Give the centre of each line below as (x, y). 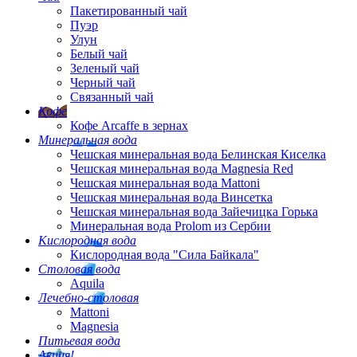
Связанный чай (112, 97)
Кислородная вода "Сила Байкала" (165, 255)
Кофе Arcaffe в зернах (129, 126)
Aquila (87, 283)
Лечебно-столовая (88, 298)
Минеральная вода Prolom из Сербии (171, 226)
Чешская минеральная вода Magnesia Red (182, 169)
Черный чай (103, 82)
